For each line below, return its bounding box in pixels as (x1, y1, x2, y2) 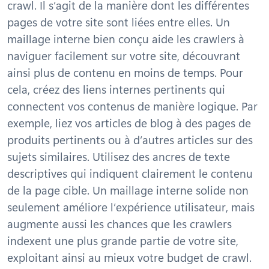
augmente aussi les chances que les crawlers (7, 216, 232, 231)
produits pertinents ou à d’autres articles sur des (7, 131, 253, 147)
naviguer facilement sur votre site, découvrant (7, 47, 240, 63)
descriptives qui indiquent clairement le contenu (7, 165, 253, 181)
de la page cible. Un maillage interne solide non (7, 182, 249, 198)
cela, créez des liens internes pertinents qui (7, 81, 225, 97)
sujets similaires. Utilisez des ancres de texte (7, 148, 230, 164)
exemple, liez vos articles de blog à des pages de (7, 115, 251, 130)
